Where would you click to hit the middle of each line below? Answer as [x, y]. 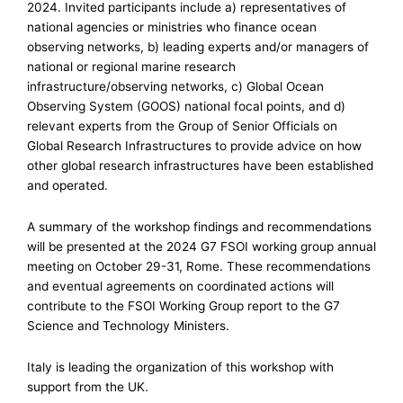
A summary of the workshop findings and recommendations [199, 226]
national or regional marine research [131, 66]
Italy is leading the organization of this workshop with [180, 367]
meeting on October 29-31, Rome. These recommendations [199, 266]
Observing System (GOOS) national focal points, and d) [186, 106]
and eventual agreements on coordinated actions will [180, 286]
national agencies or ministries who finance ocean [172, 27]
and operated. [67, 185]
